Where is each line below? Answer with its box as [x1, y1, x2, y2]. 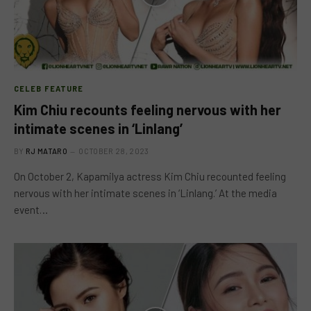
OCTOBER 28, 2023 [78, 146, 149, 155]
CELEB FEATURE [14, 84, 84, 93]
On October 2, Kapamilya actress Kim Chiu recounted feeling [14, 170, 286, 183]
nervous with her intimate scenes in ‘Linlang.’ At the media [14, 187, 277, 199]
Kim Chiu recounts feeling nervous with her [14, 101, 281, 118]
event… [14, 203, 48, 216]
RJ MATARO [26, 146, 67, 155]
